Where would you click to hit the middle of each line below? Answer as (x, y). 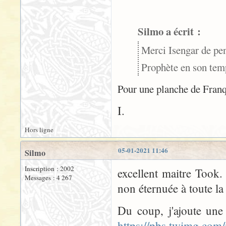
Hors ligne (39, 130)
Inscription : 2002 (49, 168)
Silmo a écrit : (169, 31)
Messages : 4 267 (48, 178)
